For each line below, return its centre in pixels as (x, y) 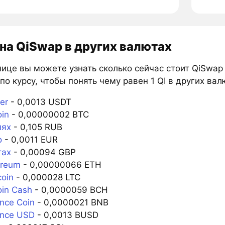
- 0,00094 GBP (43, 152)
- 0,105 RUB (36, 127)
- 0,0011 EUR (30, 140)
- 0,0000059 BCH (70, 190)
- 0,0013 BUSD (66, 215)
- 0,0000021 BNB (71, 203)
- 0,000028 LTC (47, 178)
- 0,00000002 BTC (49, 115)
